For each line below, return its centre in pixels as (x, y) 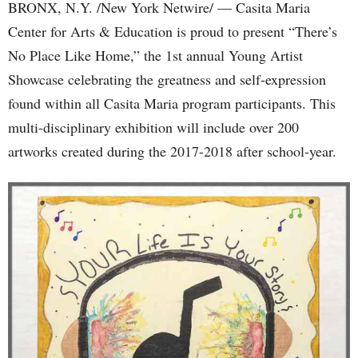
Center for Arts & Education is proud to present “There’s (173, 31)
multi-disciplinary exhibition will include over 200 (153, 127)
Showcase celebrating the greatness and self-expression (167, 79)
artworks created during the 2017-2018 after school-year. (172, 151)
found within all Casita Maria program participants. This (172, 103)
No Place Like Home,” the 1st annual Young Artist (155, 55)
